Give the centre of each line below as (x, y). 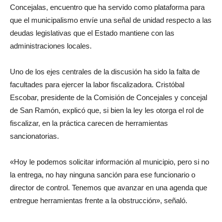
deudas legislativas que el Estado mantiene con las (92, 33)
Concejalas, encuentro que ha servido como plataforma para (107, 7)
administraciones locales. (51, 46)
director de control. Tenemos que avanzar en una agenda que (109, 187)
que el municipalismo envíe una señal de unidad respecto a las (111, 20)
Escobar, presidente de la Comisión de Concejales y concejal (109, 97)
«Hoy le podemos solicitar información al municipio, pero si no (110, 162)
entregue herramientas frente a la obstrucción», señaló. (99, 200)
